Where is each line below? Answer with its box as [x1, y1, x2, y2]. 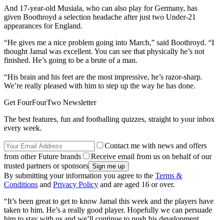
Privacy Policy [53, 180, 98, 189]
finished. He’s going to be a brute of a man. [4, 56, 137, 65]
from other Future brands [4, 152, 81, 161]
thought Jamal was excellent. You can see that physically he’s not [4, 47, 204, 56]
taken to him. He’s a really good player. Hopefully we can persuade [4, 206, 212, 215]
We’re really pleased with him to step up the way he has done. [4, 82, 195, 90]
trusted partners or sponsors [4, 162, 88, 170]
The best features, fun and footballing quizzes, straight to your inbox [4, 115, 215, 124]
